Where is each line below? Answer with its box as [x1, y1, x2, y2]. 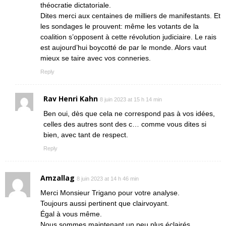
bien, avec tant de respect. [43, 130, 128, 139]
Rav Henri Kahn [43, 93, 98, 103]
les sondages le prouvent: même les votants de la [40, 22, 199, 30]
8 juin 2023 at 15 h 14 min [100, 96, 162, 102]
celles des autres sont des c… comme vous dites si [43, 120, 206, 128]
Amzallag [40, 173, 75, 183]
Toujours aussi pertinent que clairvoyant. [40, 199, 169, 207]
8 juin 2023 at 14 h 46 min [77, 175, 139, 182]
